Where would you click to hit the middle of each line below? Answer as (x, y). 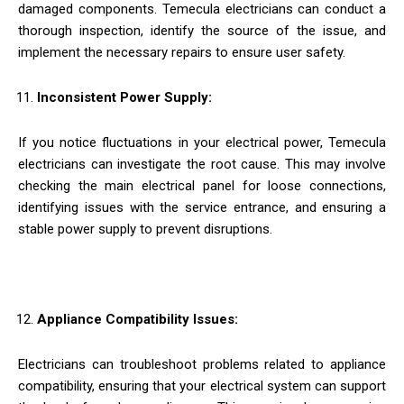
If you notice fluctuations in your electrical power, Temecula (202, 142)
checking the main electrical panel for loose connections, (202, 185)
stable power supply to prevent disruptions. (145, 229)
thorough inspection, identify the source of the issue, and (202, 30)
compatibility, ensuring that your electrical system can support (202, 386)
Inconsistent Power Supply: (124, 97)
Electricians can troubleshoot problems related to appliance (202, 364)
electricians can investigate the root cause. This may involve (202, 164)
